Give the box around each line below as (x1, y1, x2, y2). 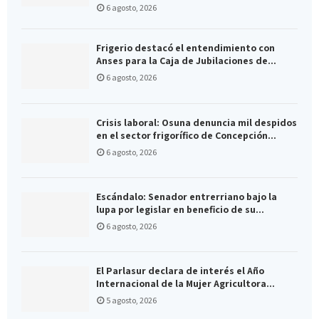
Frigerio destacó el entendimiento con (96, 41, 275, 55)
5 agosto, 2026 (106, 295, 157, 306)
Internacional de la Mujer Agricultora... (96, 277, 275, 291)
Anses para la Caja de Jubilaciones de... (96, 54, 276, 68)
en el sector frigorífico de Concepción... (96, 128, 276, 142)
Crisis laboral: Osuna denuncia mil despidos (96, 115, 297, 129)
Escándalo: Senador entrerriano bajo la (96, 190, 277, 204)
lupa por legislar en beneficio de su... (96, 203, 264, 216)
